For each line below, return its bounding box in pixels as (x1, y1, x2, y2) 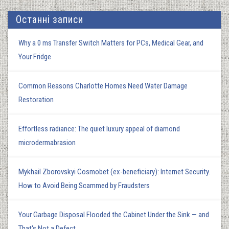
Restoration (18, 95, 54, 104)
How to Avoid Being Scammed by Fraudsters (18, 180, 150, 190)
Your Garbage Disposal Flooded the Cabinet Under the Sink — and (18, 210, 209, 219)
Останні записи (16, 13, 83, 26)
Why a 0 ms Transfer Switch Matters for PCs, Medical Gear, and (18, 38, 203, 48)
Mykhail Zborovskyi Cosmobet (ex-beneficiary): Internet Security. (18, 167, 210, 176)
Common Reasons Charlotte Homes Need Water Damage (18, 81, 188, 90)
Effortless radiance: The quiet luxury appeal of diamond (18, 124, 180, 133)
